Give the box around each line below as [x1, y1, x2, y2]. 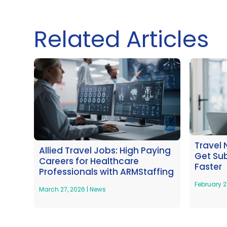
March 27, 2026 [39, 185, 87, 194]
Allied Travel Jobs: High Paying [39, 144, 171, 157]
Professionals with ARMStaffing [39, 166, 174, 178]
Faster [195, 160, 222, 173]
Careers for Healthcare [39, 155, 139, 168]
